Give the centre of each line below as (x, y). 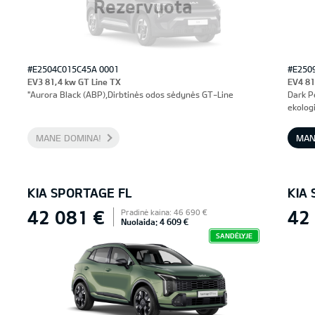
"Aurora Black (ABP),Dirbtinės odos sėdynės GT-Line (130, 94)
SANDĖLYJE (234, 236)
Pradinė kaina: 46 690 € (163, 212)
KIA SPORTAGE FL (79, 193)
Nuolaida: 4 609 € (154, 221)
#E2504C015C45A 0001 (73, 69)
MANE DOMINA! (68, 138)
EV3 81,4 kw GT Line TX (74, 82)
